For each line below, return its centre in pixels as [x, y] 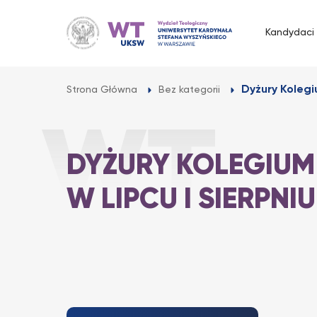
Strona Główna [102, 90]
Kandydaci [290, 33]
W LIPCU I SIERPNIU [191, 200]
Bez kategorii [189, 90]
